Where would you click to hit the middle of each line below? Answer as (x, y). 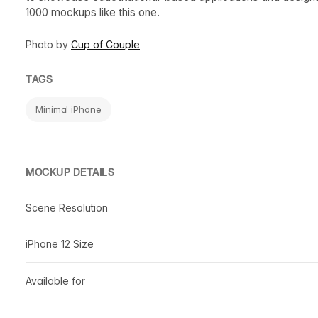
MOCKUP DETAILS (70, 172)
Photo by (48, 44)
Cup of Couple (105, 44)
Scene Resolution (67, 207)
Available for (55, 280)
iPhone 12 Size (60, 243)
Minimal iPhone (68, 109)
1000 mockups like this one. (93, 12)
